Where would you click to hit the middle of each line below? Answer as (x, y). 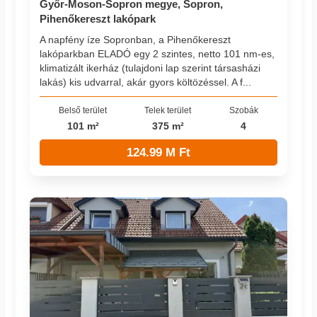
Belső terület (83, 110)
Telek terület (168, 110)
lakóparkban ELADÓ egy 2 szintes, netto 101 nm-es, (157, 54)
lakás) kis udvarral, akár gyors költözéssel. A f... (146, 82)
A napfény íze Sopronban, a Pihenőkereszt (136, 40)
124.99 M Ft (158, 152)
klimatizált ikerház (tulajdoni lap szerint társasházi (150, 68)
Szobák (243, 110)
